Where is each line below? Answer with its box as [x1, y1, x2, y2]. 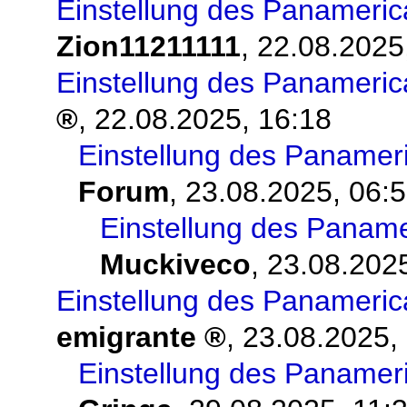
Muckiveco [100, 248, 251, 282]
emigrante [56, 321, 196, 354]
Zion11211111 [56, 30, 241, 64]
